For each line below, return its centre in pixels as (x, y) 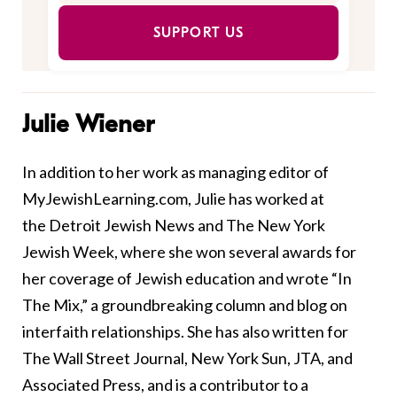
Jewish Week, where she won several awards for (189, 252)
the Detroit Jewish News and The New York (174, 226)
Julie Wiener (88, 125)
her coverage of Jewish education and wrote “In (187, 279)
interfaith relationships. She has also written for (185, 332)
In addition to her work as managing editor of (175, 172)
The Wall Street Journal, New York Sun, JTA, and (187, 358)
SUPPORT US (198, 33)
